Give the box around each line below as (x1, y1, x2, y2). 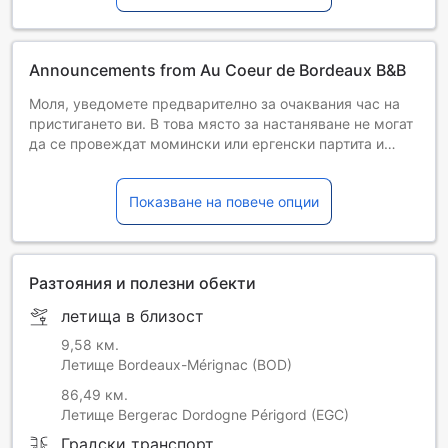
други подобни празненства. (29, 154, 225, 172)
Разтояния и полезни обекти (29, 272, 256, 293)
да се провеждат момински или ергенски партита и (29, 134, 384, 152)
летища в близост (61, 305, 204, 326)
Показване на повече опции (129, 192, 319, 210)
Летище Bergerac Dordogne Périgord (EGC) (61, 405, 349, 423)
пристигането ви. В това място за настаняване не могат (29, 114, 413, 132)
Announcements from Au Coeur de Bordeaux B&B (29, 59, 406, 80)
